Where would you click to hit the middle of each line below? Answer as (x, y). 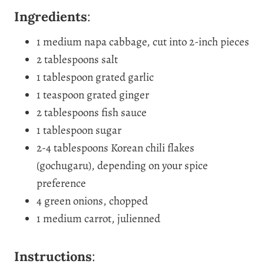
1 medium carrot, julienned (98, 218)
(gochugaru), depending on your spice (122, 165)
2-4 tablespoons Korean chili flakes (115, 148)
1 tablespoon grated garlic (95, 77)
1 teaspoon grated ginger (93, 95)
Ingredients (51, 16)
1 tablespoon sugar (79, 130)
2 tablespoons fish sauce (92, 112)
